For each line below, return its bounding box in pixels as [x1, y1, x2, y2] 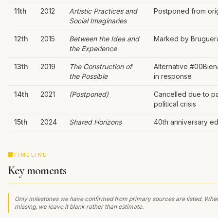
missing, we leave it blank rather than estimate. [15, 203, 144, 210]
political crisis [154, 100, 196, 108]
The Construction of [69, 62, 132, 71]
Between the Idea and [69, 35, 139, 43]
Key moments [8, 163, 67, 178]
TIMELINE [13, 151, 48, 158]
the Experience [69, 44, 117, 53]
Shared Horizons [69, 118, 122, 126]
